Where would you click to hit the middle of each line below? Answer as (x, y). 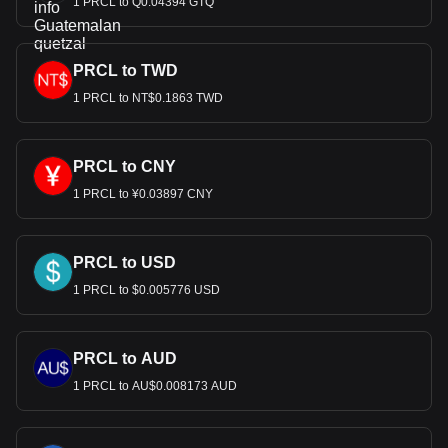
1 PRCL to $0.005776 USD (146, 290)
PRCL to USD (124, 262)
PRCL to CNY (124, 166)
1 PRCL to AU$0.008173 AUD (155, 386)
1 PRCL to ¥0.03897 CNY (143, 194)
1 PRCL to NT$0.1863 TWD (148, 98)
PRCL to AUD (125, 358)
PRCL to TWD (125, 70)
